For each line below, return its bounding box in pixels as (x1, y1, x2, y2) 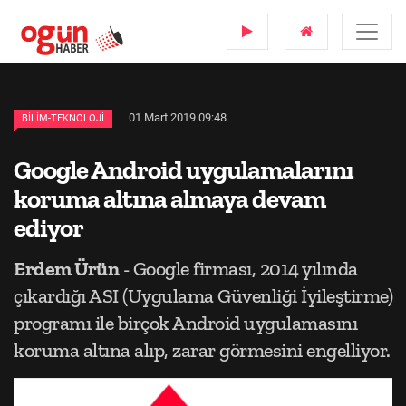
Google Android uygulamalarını (14, 154, 353, 185)
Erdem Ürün (14, 256, 119, 281)
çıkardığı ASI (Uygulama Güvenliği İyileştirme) (14, 284, 392, 308)
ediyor (14, 212, 83, 243)
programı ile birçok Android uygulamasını (14, 311, 357, 335)
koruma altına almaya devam (14, 183, 325, 214)
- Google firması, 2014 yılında (119, 256, 358, 281)
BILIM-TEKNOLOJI (22, 112, 104, 124)
